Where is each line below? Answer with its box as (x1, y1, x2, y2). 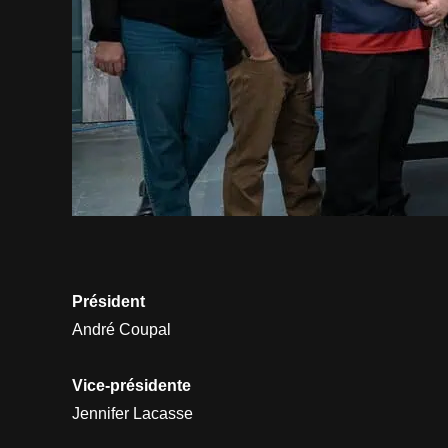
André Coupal (72, 320, 171, 338)
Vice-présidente (72, 376, 191, 394)
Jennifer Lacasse (72, 404, 193, 422)
